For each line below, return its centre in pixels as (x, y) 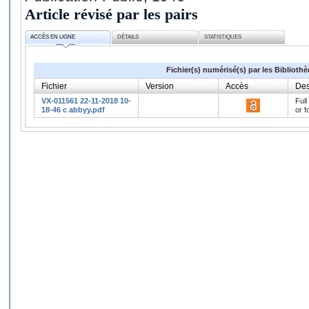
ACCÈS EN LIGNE (53, 37)
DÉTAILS (128, 37)
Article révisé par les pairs (111, 14)
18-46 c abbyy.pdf (73, 109)
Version (160, 86)
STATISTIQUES (223, 37)
